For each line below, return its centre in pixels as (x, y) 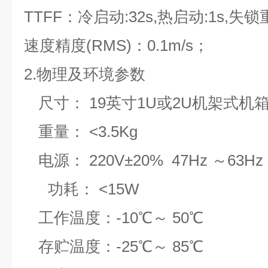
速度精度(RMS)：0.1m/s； (116, 45)
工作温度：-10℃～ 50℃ (121, 218)
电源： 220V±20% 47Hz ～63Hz (151, 160)
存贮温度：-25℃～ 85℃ (121, 246)
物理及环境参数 (91, 74)
